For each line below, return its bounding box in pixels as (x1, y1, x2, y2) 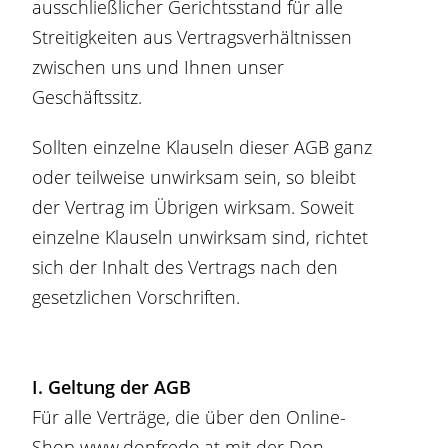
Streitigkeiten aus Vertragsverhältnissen (32, 25, 353, 49)
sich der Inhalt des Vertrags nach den (32, 255, 339, 279)
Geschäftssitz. (32, 85, 143, 109)
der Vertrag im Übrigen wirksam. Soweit (32, 195, 355, 219)
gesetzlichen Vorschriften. (32, 285, 241, 309)
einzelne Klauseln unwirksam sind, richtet (32, 225, 369, 249)
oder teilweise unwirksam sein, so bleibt (32, 165, 357, 189)
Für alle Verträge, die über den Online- (32, 405, 347, 429)
